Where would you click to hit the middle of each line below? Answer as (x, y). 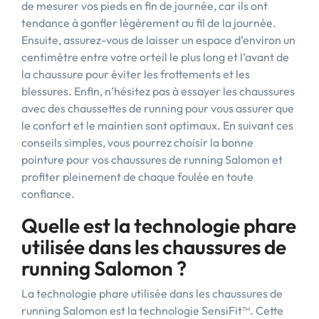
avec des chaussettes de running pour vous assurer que (158, 108)
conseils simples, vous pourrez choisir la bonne (137, 142)
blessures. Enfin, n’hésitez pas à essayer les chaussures (158, 91)
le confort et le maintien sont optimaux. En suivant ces (157, 125)
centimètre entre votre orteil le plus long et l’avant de (155, 57)
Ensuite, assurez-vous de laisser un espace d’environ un (158, 40)
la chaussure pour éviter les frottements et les (136, 74)
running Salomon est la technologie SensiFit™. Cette (152, 310)
